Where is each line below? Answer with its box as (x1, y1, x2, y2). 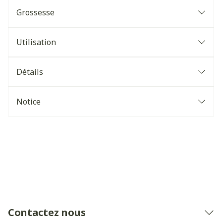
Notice (16, 96, 41, 107)
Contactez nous (8, 206, 86, 219)
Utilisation (16, 37, 56, 48)
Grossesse (16, 7, 55, 18)
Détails (16, 66, 43, 77)
